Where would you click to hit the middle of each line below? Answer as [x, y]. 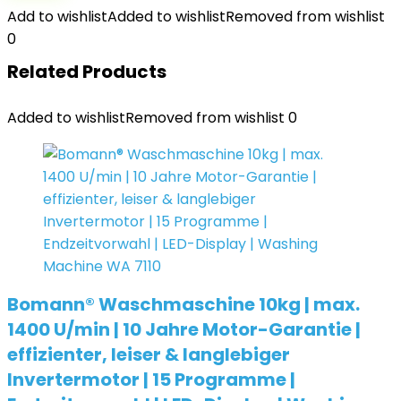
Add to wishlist [57, 17]
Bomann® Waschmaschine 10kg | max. [183, 304]
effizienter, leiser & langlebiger [149, 354]
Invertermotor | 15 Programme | [151, 380]
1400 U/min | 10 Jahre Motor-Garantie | [184, 329]
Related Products [87, 72]
